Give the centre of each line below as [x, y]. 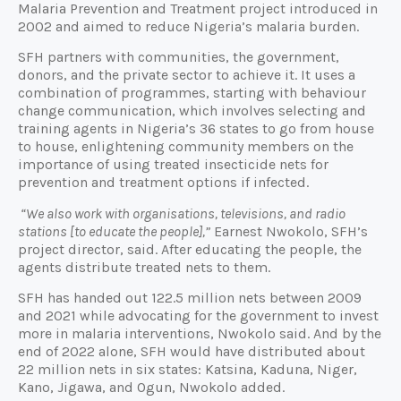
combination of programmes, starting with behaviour [192, 93]
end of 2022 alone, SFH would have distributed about [192, 351]
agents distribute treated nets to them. [144, 267]
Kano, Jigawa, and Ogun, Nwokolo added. [151, 387]
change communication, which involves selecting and [192, 111]
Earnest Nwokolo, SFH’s [289, 231]
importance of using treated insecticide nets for [173, 165]
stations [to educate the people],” [114, 231]
